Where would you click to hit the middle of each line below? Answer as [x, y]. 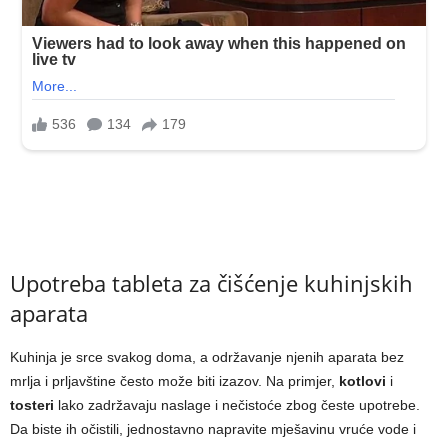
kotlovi [362, 381]
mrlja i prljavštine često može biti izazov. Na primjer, [174, 381]
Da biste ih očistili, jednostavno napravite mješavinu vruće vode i [213, 429]
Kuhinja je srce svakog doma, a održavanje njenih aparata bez [207, 357]
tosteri [32, 405]
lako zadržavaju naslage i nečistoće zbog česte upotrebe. [237, 405]
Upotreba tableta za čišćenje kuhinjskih [211, 283]
